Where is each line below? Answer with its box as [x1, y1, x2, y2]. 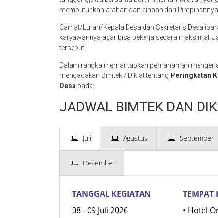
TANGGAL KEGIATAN [72, 188, 151, 199]
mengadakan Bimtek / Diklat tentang [59, 71, 170, 79]
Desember [83, 158, 115, 167]
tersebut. [59, 43, 86, 52]
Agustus [123, 133, 147, 143]
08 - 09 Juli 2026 [72, 204, 128, 216]
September [180, 133, 214, 143]
